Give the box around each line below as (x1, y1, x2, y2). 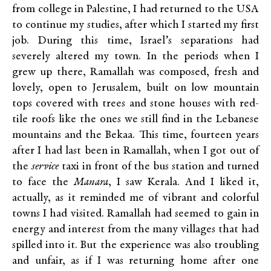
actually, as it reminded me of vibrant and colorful (12, 192, 259, 204)
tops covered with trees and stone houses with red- (12, 98, 259, 110)
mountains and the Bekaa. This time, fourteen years (12, 129, 259, 142)
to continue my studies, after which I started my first (12, 19, 259, 31)
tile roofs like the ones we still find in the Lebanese (12, 114, 259, 126)
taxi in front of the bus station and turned (58, 161, 260, 173)
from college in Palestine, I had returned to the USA (12, 4, 259, 16)
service (31, 161, 59, 173)
